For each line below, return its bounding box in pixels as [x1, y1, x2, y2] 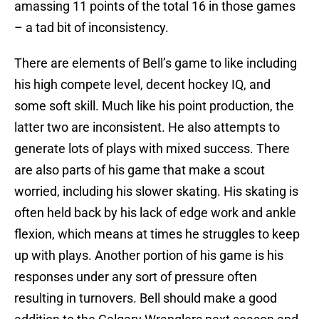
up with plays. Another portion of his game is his [14, 248, 283, 263]
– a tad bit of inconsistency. [14, 20, 169, 36]
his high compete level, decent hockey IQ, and [14, 77, 271, 93]
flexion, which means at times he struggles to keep [14, 226, 300, 242]
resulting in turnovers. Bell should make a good [14, 291, 277, 306]
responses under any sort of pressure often [14, 269, 257, 285]
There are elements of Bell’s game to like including [14, 56, 297, 71]
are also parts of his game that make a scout [14, 162, 265, 178]
